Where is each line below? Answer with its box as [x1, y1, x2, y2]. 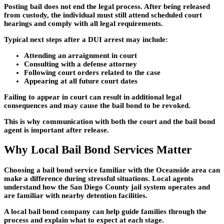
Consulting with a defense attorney [24, 59, 137, 68]
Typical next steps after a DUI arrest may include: [4, 35, 168, 43]
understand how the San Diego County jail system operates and [4, 182, 210, 191]
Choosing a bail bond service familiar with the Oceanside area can [4, 165, 220, 174]
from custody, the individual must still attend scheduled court [4, 10, 202, 19]
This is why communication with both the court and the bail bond [4, 117, 215, 125]
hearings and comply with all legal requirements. [4, 19, 163, 27]
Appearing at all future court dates [24, 76, 137, 85]
